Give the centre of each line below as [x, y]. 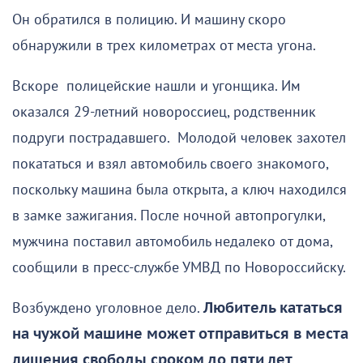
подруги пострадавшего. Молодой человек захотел [179, 139]
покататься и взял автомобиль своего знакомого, [170, 164]
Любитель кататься [273, 309]
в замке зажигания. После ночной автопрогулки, [169, 216]
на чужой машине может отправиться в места [180, 335]
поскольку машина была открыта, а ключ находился [179, 190]
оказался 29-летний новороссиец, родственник [164, 113]
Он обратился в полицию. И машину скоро [149, 20]
